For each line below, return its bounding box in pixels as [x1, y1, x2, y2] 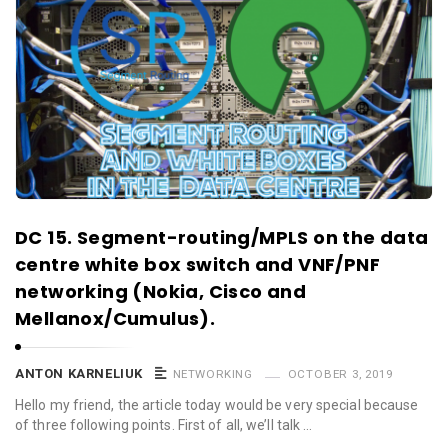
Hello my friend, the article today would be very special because [15, 397, 419, 414]
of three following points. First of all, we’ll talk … [15, 417, 313, 434]
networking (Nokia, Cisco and [15, 279, 307, 305]
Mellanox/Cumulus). [15, 306, 216, 332]
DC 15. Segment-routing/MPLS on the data [15, 225, 429, 251]
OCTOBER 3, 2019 [287, 367, 393, 382]
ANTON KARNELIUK [15, 366, 143, 382]
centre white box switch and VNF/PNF [15, 252, 380, 278]
